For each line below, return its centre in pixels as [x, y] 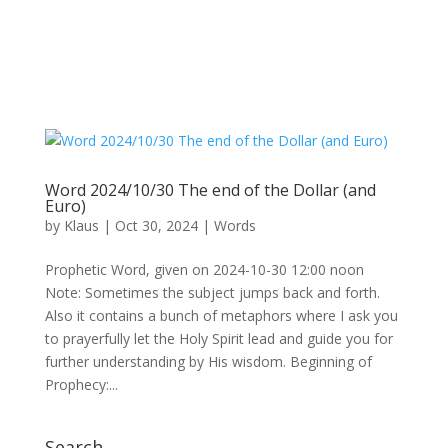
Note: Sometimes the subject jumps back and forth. [212, 292]
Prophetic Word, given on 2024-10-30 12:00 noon [204, 269]
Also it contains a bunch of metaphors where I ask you [221, 315]
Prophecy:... [81, 384]
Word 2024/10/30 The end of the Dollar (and [210, 190]
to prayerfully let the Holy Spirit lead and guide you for [218, 338]
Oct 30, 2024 [156, 225]
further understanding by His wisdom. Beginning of [208, 361]
